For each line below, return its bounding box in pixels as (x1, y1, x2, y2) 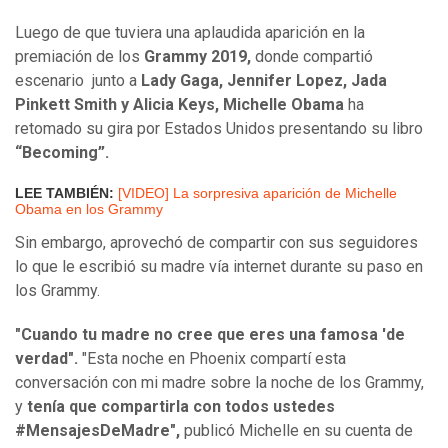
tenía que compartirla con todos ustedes (27, 397, 335, 417)
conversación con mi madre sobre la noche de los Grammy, (15, 373, 424, 393)
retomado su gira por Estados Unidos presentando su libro (15, 119, 423, 139)
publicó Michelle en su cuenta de (180, 421, 413, 441)
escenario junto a (15, 71, 141, 91)
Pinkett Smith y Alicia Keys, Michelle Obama (15, 95, 348, 115)
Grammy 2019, (140, 47, 251, 67)
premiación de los (15, 47, 140, 67)
